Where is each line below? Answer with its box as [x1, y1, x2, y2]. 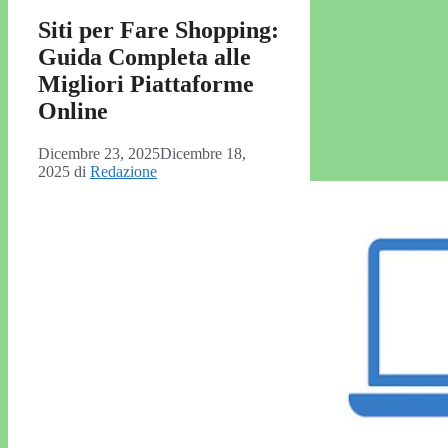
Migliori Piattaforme [38, 71, 254, 98]
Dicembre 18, [160, 145, 246, 163]
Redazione [90, 163, 157, 181]
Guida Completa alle [38, 44, 251, 71]
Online [38, 98, 108, 125]
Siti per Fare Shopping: [38, 17, 279, 44]
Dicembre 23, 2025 [38, 145, 160, 163]
